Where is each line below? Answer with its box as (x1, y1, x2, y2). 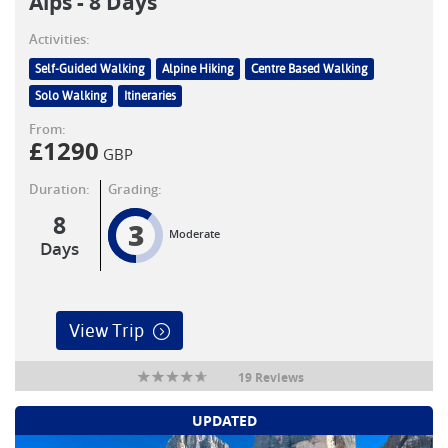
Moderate (169, 226, 220, 241)
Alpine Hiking (162, 62, 234, 76)
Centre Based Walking (251, 62, 368, 76)
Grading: (108, 180, 162, 198)
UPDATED (191, 411, 257, 430)
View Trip (68, 320, 144, 341)
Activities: (29, 30, 90, 48)
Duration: (29, 180, 90, 198)
